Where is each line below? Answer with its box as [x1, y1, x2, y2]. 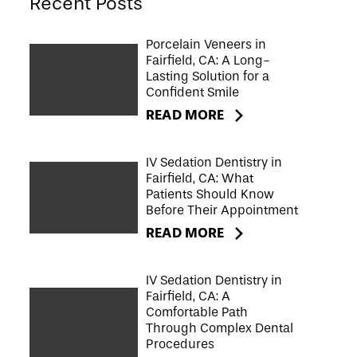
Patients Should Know [146, 186, 275, 202]
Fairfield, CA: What [146, 171, 254, 186]
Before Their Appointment [146, 202, 299, 218]
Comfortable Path [146, 304, 249, 320]
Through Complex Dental [146, 320, 294, 335]
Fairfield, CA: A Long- [146, 53, 271, 68]
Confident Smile [146, 84, 240, 100]
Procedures [146, 336, 215, 351]
